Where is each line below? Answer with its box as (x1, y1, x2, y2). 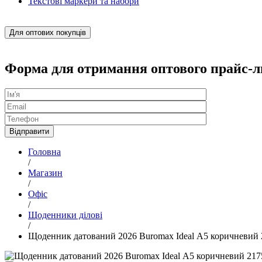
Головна (28, 146, 61, 157)
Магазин (28, 167, 63, 178)
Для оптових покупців (9, 28, 86, 37)
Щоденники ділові (28, 209, 102, 220)
